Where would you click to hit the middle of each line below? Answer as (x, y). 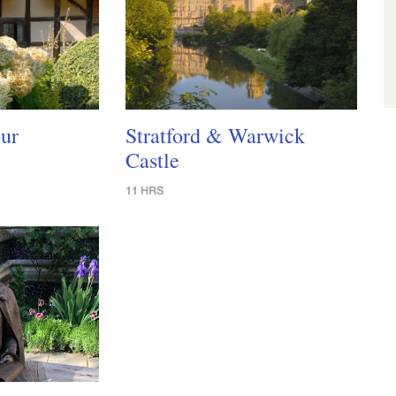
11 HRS (144, 190)
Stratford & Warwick (215, 136)
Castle (152, 160)
